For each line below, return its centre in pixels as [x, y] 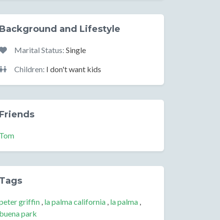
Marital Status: [39, 50]
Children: [29, 69]
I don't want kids [73, 69]
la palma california [75, 202]
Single [75, 50]
